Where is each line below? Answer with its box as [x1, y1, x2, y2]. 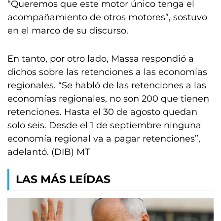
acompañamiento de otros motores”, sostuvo [7, 12, 207, 23]
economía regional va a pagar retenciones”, [7, 133, 200, 144]
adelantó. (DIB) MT [7, 147, 90, 157]
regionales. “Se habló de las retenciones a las [7, 80, 206, 91]
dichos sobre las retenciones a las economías [7, 67, 207, 77]
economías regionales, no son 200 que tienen [7, 93, 209, 104]
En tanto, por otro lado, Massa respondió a [7, 53, 194, 64]
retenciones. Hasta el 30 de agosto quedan [7, 107, 197, 117]
